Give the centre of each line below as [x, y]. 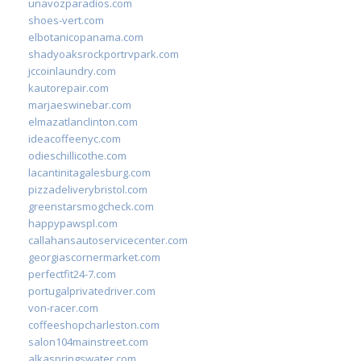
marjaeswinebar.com [80, 104]
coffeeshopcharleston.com [94, 324]
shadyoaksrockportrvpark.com [104, 54]
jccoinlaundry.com [72, 71]
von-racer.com [63, 307]
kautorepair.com [68, 87]
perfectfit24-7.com [72, 274]
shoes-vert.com [66, 20]
